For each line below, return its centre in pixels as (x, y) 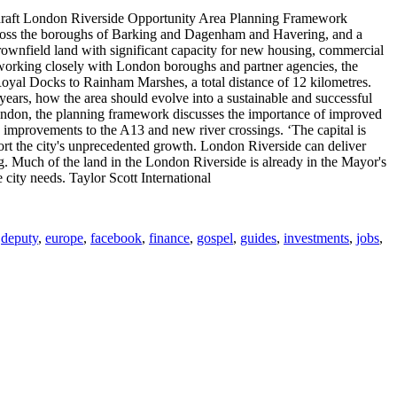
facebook (116, 237)
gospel (215, 237)
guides (258, 237)
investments (316, 237)
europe (64, 237)
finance (169, 237)
